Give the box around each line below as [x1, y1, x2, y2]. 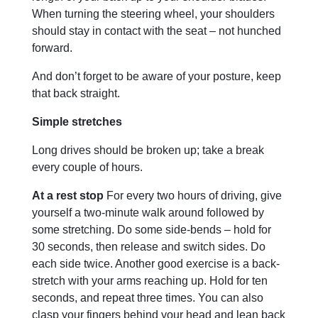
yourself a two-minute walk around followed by [32, 206, 264, 219]
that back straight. [32, 87, 120, 99]
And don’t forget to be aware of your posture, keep [32, 70, 281, 82]
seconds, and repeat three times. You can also [32, 291, 263, 304]
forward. [32, 41, 72, 54]
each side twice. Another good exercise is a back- [32, 257, 280, 270]
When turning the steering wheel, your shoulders [32, 7, 275, 20]
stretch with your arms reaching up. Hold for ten [32, 274, 268, 287]
